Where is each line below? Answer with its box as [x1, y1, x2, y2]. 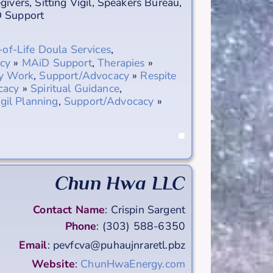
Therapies [97, 55, 145, 70]
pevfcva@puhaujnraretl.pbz [52, 237, 185, 252]
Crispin [110, 202, 144, 217]
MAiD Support [21, 55, 92, 70]
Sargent [147, 202, 185, 217]
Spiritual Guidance [30, 80, 119, 96]
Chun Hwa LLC [55, 171, 185, 194]
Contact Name [33, 202, 105, 217]
